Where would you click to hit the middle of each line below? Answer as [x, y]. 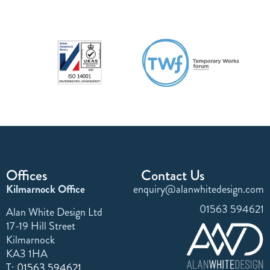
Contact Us [173, 175]
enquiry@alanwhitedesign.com [199, 190]
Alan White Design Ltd [54, 212]
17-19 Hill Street [41, 226]
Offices [27, 175]
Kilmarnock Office [46, 190]
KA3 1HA [27, 253]
